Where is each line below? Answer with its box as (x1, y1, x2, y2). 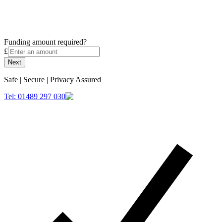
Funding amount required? (4, 37, 87, 46)
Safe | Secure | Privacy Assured (4, 75, 101, 84)
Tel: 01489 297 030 (4, 92, 65, 101)
